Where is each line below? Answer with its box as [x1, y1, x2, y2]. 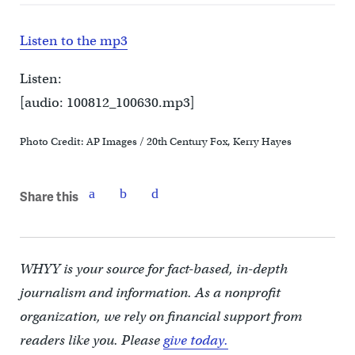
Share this [19, 186, 78, 205]
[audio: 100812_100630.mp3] [19, 94, 195, 112]
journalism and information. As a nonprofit [19, 284, 281, 302]
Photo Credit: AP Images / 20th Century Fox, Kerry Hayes [19, 135, 292, 149]
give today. [162, 332, 228, 349]
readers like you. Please [19, 332, 163, 349]
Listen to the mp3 [19, 32, 128, 50]
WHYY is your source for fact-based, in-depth [19, 261, 288, 278]
